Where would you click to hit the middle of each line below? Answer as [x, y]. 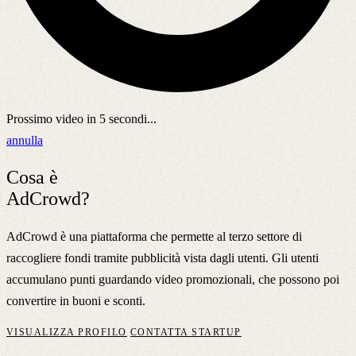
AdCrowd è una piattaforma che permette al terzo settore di [154, 236]
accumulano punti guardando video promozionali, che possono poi [173, 279]
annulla [25, 140]
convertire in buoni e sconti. [76, 300]
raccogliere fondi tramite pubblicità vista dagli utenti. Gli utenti [163, 257]
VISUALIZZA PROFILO [67, 332]
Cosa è [32, 177]
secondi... [131, 118]
